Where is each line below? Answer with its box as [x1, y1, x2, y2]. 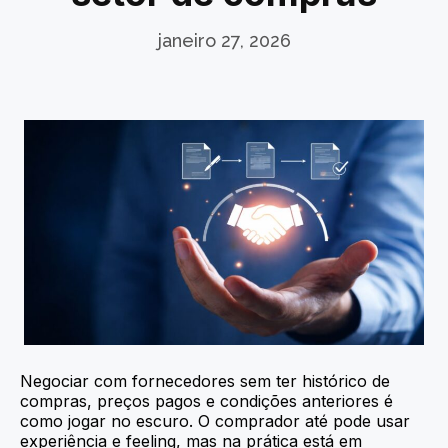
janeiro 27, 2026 [157, 29, 291, 51]
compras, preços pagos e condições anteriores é [20, 390, 393, 411]
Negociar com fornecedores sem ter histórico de [20, 370, 390, 391]
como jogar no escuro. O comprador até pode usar [20, 410, 410, 431]
